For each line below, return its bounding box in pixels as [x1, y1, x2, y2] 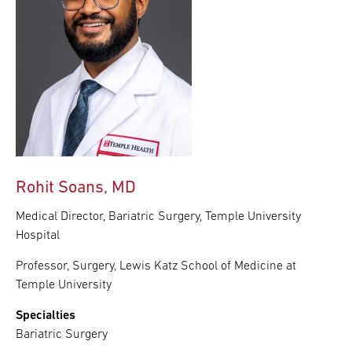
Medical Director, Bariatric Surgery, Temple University [16, 211, 301, 224]
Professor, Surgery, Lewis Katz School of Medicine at [16, 260, 296, 273]
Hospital [16, 229, 60, 243]
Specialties [16, 310, 75, 323]
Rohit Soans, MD [16, 179, 136, 198]
